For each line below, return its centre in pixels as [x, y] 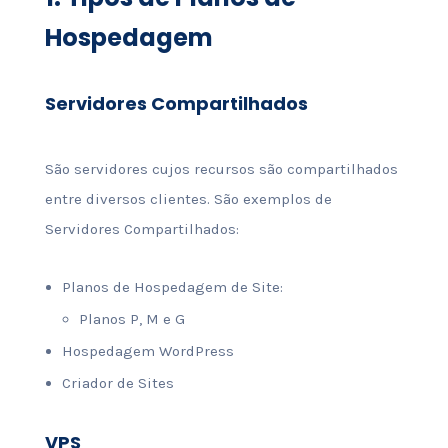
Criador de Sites [117, 383]
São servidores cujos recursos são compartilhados [221, 169]
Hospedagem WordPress [147, 351]
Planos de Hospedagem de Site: [172, 287]
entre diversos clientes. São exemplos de [188, 199]
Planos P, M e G [131, 319]
